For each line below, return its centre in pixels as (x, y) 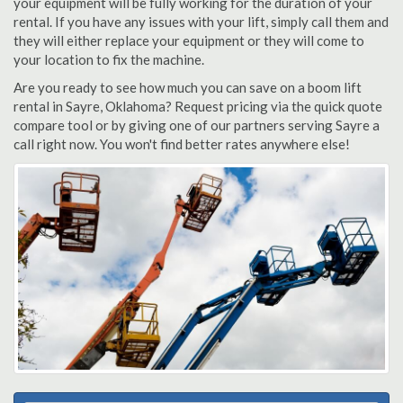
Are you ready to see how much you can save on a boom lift (188, 87)
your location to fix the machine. (109, 59)
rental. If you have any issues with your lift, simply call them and (201, 22)
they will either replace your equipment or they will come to (189, 40)
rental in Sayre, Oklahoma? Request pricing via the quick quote (198, 106)
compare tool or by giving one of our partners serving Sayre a (197, 125)
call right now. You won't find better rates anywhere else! (182, 144)
